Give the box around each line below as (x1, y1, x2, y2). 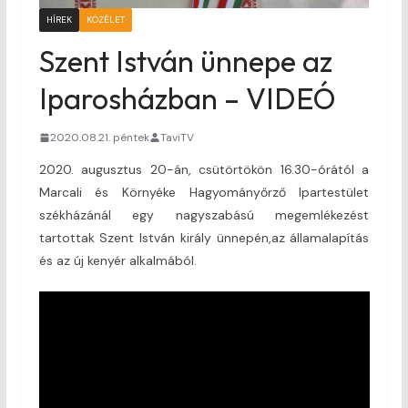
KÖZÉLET (86, 13, 125, 25)
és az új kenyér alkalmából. (38, 251, 197, 269)
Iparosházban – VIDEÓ (38, 79, 336, 117)
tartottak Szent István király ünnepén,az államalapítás (38, 229, 370, 246)
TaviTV (159, 129, 194, 145)
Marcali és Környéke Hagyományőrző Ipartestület (38, 183, 370, 200)
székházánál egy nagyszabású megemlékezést (38, 206, 370, 223)
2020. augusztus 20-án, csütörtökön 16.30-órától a (38, 160, 370, 178)
